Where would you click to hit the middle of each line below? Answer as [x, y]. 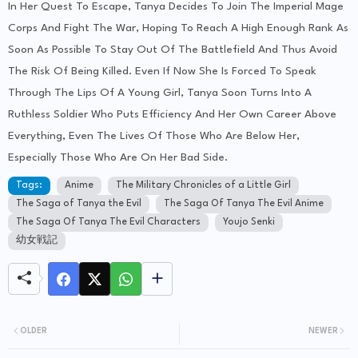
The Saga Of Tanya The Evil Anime [244, 204]
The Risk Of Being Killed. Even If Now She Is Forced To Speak [162, 72]
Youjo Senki [249, 223]
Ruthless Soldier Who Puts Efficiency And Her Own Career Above [172, 115]
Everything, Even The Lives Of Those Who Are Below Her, [154, 136]
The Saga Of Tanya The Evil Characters [108, 223]
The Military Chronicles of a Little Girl [203, 186]
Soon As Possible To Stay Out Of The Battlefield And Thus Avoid [173, 50]
